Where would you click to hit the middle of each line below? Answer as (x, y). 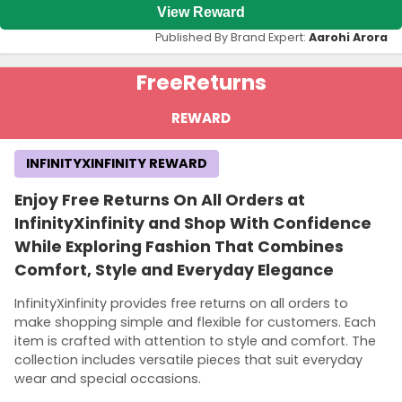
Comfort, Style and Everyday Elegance (174, 271)
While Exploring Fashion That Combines (179, 247)
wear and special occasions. (108, 379)
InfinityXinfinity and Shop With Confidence (193, 224)
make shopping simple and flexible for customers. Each (195, 323)
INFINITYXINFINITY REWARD (117, 164)
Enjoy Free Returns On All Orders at (160, 201)
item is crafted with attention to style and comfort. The (195, 341)
